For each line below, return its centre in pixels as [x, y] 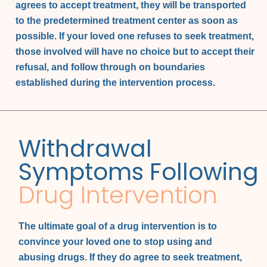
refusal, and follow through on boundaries [111, 67]
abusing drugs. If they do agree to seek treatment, [131, 257]
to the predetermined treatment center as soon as [127, 20]
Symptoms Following [139, 172]
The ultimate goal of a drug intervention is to [118, 226]
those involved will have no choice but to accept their [135, 51]
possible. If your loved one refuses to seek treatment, [135, 36]
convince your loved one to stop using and [116, 242]
